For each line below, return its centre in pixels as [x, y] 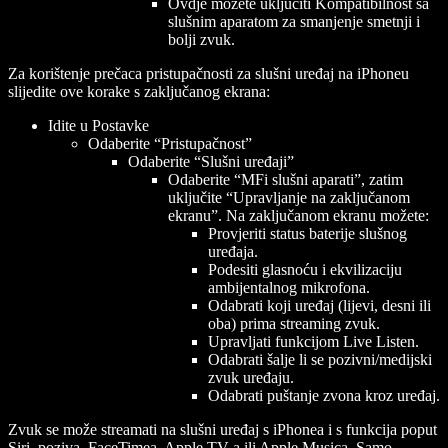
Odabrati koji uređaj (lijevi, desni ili [319, 306]
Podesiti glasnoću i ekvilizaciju [305, 270]
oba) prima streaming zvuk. [294, 324]
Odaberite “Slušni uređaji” [213, 162]
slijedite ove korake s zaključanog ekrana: [141, 92]
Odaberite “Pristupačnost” [172, 144]
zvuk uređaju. [251, 378]
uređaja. [233, 252]
